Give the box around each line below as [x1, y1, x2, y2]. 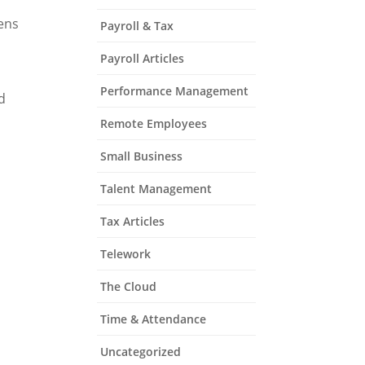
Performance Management [100, 83, 249, 99]
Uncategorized [100, 344, 182, 359]
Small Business [100, 148, 183, 164]
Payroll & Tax [100, 18, 174, 33]
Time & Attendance [100, 311, 207, 327]
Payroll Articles [100, 51, 185, 66]
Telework [100, 246, 152, 262]
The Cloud [100, 279, 157, 294]
